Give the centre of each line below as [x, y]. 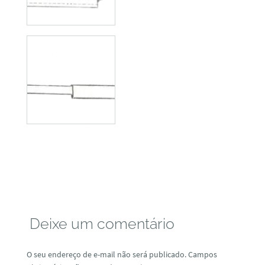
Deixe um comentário [102, 223]
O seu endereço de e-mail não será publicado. [106, 255]
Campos [202, 255]
